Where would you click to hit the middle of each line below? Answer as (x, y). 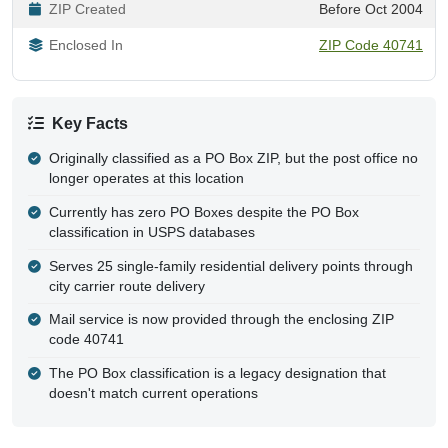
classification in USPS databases (151, 232)
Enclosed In (86, 45)
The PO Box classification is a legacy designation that (217, 374)
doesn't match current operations (153, 394)
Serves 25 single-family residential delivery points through (230, 266)
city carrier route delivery (126, 286)
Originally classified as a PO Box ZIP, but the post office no (233, 159)
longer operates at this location (146, 179)
